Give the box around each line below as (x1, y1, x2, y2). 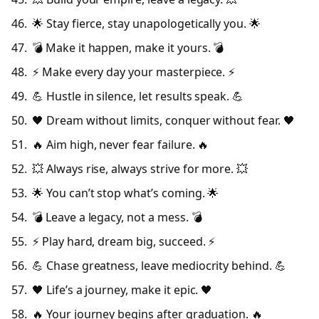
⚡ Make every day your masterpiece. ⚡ (32, 63, 236, 80)
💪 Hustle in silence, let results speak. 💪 (32, 88, 244, 104)
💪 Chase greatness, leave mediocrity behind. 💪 (32, 257, 286, 273)
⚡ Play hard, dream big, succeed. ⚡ (32, 233, 216, 249)
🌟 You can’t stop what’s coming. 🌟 (32, 184, 219, 201)
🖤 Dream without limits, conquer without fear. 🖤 (32, 112, 295, 128)
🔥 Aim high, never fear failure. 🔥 (32, 136, 209, 152)
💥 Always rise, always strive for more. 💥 (32, 160, 249, 177)
